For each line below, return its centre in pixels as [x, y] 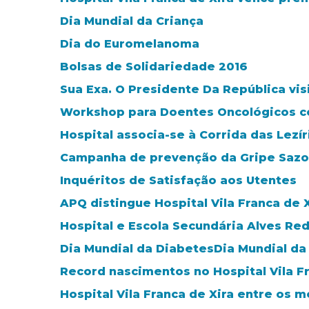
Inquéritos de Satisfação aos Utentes [178, 180]
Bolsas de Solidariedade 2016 [154, 66]
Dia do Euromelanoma [130, 43]
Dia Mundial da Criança [132, 21]
